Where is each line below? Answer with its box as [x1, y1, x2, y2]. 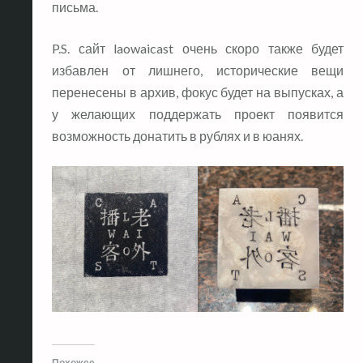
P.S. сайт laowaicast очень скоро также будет [52, 40, 344, 56]
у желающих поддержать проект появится [52, 105, 344, 122]
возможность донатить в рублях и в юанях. [52, 127, 303, 143]
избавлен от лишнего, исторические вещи [52, 62, 344, 78]
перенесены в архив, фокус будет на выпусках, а [52, 83, 344, 100]
